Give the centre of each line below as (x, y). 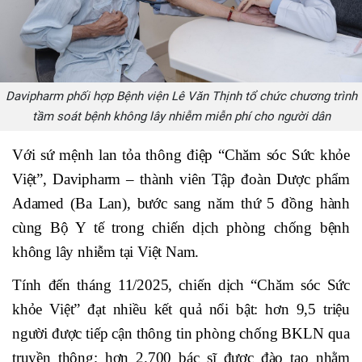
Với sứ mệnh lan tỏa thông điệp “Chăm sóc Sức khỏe (181, 154)
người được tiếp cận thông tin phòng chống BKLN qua (181, 333)
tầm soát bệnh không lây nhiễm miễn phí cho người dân (181, 116)
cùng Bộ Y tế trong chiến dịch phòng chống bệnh (181, 227)
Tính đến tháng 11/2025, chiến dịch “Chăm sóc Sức (181, 284)
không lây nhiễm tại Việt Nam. (106, 251)
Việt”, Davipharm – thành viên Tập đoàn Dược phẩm (181, 179)
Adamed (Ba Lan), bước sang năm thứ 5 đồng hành (181, 203)
